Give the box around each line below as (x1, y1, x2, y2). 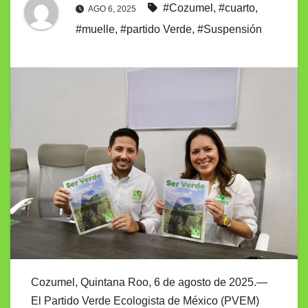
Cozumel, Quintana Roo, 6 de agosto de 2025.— (31, 276, 267, 288)
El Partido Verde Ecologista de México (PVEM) (31, 294, 259, 307)
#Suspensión (197, 23, 262, 36)
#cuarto (219, 2, 255, 14)
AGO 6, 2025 (87, 4, 138, 14)
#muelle (76, 23, 115, 36)
